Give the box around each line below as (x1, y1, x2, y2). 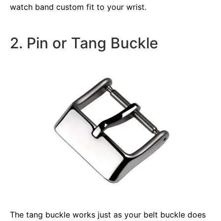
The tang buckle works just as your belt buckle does (10, 209, 206, 220)
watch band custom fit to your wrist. (10, 1, 147, 12)
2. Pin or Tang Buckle (10, 34, 158, 52)
